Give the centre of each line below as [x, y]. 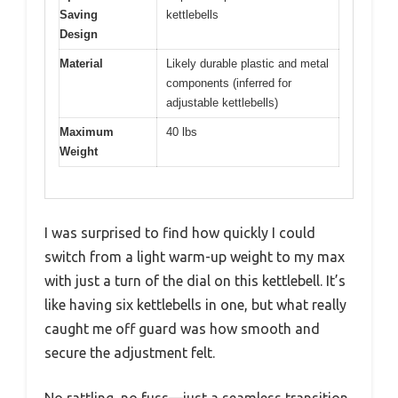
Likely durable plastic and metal [247, 64]
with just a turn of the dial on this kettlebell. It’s [195, 280]
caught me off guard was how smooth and [182, 328]
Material [81, 64]
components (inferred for [229, 84]
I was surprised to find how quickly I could [180, 232]
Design [79, 35]
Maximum [87, 132]
